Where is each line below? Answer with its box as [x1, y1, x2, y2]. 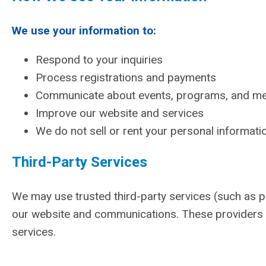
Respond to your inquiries [36, 53, 163, 66]
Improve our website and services [36, 106, 204, 120]
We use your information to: [12, 24, 159, 37]
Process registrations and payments [36, 71, 216, 84]
